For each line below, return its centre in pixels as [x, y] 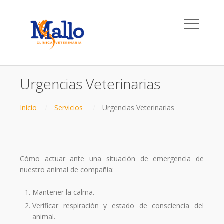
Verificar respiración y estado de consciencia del [118, 205]
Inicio [28, 108]
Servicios [69, 108]
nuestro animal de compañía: [67, 170]
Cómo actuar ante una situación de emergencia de [112, 159]
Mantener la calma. [63, 192]
